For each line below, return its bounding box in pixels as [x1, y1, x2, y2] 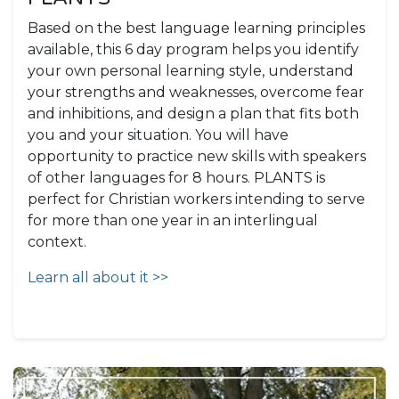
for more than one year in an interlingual [28, 212, 318, 230]
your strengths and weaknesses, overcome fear [28, 84, 364, 102]
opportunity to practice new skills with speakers [28, 148, 366, 166]
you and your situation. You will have [28, 126, 289, 144]
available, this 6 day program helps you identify [28, 41, 359, 59]
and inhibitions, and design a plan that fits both [28, 105, 359, 123]
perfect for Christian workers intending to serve [28, 191, 365, 208]
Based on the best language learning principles [28, 20, 365, 37]
